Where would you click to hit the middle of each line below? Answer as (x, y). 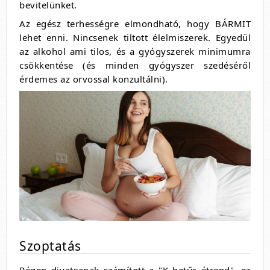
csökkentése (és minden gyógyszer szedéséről (135, 65)
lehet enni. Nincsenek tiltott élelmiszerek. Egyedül (135, 38)
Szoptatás (50, 246)
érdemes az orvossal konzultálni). (95, 79)
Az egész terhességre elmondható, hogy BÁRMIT (135, 24)
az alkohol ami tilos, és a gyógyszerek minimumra (135, 52)
